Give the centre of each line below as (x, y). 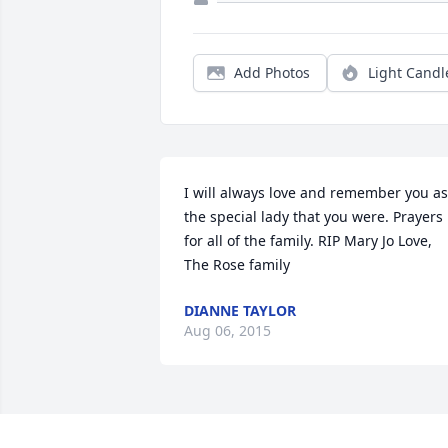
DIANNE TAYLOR (240, 311)
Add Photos (272, 73)
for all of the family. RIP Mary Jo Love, (308, 241)
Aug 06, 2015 (227, 331)
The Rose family (237, 265)
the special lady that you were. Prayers (313, 217)
